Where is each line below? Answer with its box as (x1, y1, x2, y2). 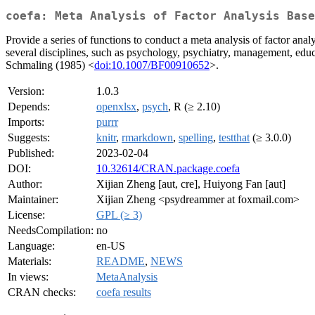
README (96, 255, 145, 268)
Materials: (8, 255, 51, 268)
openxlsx (96, 101, 136, 113)
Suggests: (8, 131, 50, 144)
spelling (179, 131, 213, 144)
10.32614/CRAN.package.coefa (96, 162, 240, 175)
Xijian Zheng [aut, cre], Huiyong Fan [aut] (96, 178, 285, 191)
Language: (8, 240, 55, 252)
